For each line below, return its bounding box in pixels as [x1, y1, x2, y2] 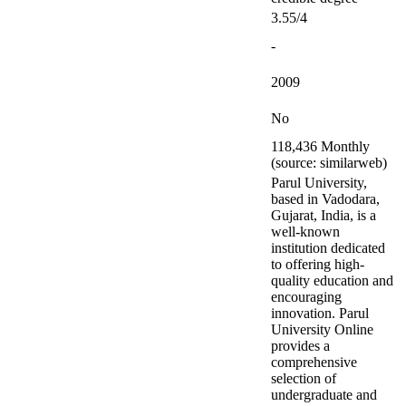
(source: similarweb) [271, 155, 387, 170]
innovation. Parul [271, 305, 369, 321]
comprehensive [271, 354, 357, 370]
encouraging [271, 289, 342, 304]
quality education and [271, 273, 393, 288]
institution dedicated [271, 240, 385, 256]
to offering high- [271, 256, 364, 272]
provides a [271, 338, 330, 353]
